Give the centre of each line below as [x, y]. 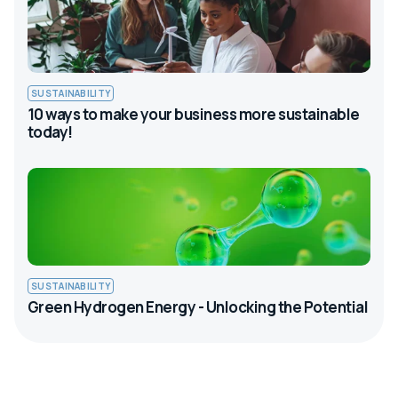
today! [50, 131]
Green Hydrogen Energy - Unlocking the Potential [198, 306]
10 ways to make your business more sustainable [194, 114]
